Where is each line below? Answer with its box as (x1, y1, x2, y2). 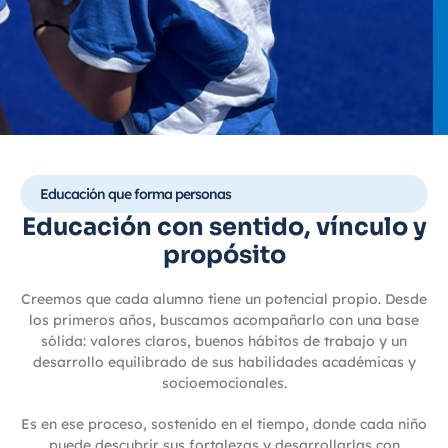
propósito (162, 239, 286, 270)
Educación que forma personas (40, 184, 231, 203)
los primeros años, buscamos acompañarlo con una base (29, 310, 419, 329)
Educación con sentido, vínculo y (21, 211, 427, 242)
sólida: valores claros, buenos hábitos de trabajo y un (41, 331, 407, 350)
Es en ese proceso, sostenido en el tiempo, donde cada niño (21, 414, 427, 433)
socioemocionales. (161, 373, 287, 392)
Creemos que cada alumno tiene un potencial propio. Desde (21, 289, 427, 308)
